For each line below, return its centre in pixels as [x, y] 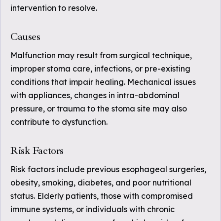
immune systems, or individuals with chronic [92, 209]
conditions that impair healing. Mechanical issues [103, 82]
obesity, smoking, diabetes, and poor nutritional [101, 183]
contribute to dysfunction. [59, 122]
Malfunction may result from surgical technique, [101, 55]
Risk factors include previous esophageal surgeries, [108, 169]
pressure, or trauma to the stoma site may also [99, 109]
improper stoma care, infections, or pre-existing [100, 69]
